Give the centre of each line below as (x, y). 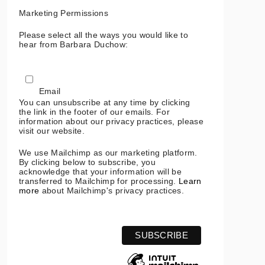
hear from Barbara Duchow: (74, 44)
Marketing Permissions (64, 13)
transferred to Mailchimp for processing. (99, 181)
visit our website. (52, 130)
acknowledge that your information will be (100, 171)
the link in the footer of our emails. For (94, 112)
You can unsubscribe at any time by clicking (105, 102)
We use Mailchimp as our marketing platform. (108, 152)
